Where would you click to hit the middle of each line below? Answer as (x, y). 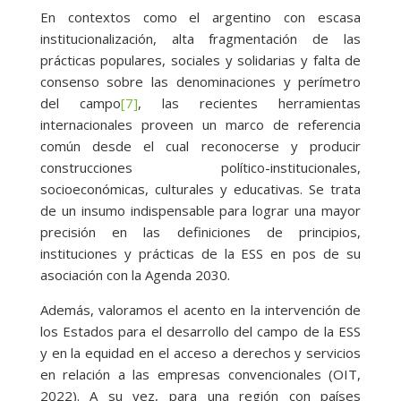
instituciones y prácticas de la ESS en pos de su (200, 254)
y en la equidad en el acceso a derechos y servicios (200, 353)
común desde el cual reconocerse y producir (200, 146)
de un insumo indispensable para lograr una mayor (200, 211)
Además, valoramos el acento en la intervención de (200, 310)
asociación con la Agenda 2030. (135, 275)
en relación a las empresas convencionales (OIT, (200, 375)
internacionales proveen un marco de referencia (200, 125)
